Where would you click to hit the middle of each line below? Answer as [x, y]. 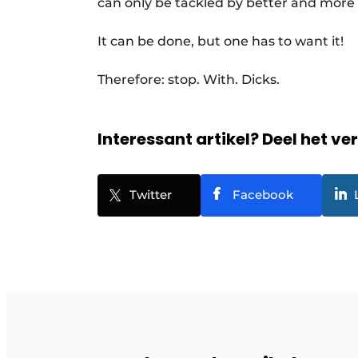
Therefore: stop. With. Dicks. [195, 80]
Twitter [151, 195]
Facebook [263, 195]
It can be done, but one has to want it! [224, 41]
